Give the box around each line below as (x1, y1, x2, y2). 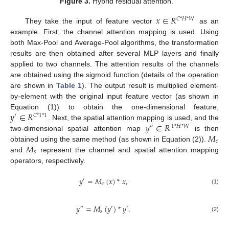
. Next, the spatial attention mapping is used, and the (48, 113, 219, 122)
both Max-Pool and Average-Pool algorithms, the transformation (10, 38, 219, 47)
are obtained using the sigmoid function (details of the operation (10, 70, 219, 79)
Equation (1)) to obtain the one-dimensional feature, (10, 102, 219, 111)
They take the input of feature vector (25, 16, 156, 25)
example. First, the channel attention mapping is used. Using (10, 27, 219, 36)
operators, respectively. (10, 156, 85, 165)
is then (190, 124, 219, 132)
